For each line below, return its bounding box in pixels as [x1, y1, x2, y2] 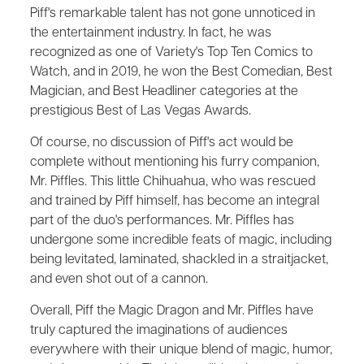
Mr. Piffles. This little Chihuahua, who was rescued [30, 175, 315, 188]
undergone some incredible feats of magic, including [30, 234, 331, 247]
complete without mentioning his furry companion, [30, 156, 319, 169]
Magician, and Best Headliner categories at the [30, 85, 298, 98]
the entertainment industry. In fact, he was [30, 27, 271, 40]
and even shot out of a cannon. [30, 273, 208, 286]
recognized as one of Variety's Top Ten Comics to [30, 46, 313, 59]
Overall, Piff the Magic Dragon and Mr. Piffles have [30, 305, 314, 318]
